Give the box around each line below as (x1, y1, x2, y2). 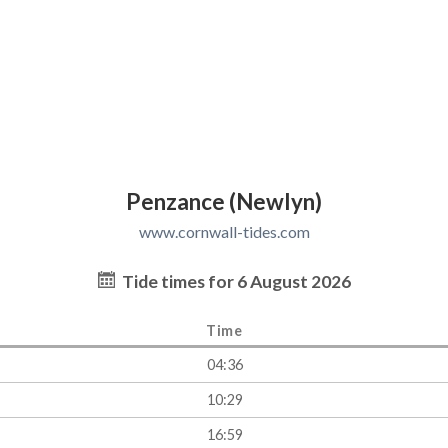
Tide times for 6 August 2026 (118, 271, 351, 293)
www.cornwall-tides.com (138, 222, 310, 242)
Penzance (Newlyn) (126, 188, 322, 216)
